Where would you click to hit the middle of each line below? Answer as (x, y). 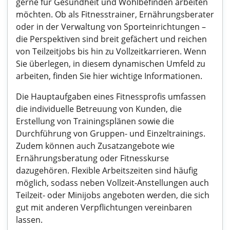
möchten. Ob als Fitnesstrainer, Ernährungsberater (115, 14)
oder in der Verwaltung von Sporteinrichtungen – (111, 27)
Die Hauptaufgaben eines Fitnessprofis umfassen (111, 97)
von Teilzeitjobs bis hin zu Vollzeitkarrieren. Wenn (111, 51)
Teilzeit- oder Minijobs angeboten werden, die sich (113, 195)
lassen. (29, 220)
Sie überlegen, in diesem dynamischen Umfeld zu (111, 64)
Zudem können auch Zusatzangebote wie (95, 146)
